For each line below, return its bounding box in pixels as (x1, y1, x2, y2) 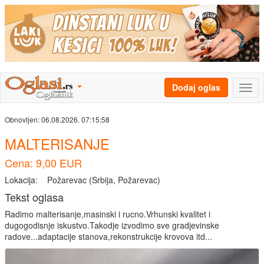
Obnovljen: (5, 114, 41, 125)
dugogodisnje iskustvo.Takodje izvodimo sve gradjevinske (5, 219, 219, 232)
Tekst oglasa (5, 189, 64, 205)
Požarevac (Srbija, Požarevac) (47, 174, 160, 186)
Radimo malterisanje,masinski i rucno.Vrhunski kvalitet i (5, 208, 210, 220)
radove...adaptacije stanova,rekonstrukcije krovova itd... (5, 230, 212, 243)
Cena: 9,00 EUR (5, 155, 82, 171)
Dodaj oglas (172, 81, 220, 94)
